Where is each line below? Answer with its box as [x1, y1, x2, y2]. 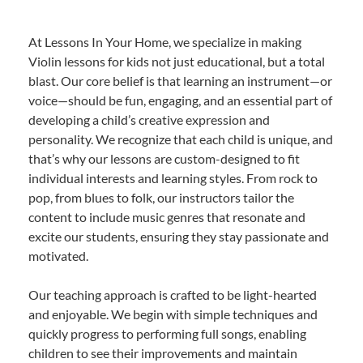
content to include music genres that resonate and [28, 209, 305, 225]
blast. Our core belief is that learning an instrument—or [28, 73, 332, 89]
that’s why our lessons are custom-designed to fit [28, 151, 300, 167]
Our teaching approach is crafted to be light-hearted [28, 287, 317, 303]
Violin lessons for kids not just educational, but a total [28, 53, 325, 70]
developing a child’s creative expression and [28, 112, 270, 128]
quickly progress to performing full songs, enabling [28, 326, 306, 342]
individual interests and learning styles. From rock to [28, 170, 318, 186]
